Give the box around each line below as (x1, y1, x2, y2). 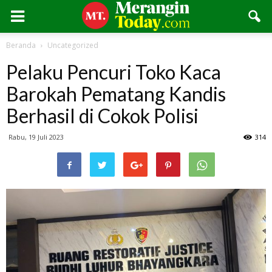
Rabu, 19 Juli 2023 (8, 132, 64, 141)
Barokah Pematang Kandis (6, 82, 226, 106)
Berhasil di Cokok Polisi (6, 104, 199, 127)
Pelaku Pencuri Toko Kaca (6, 60, 221, 84)
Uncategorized (47, 40, 98, 50)
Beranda (6, 40, 36, 50)
